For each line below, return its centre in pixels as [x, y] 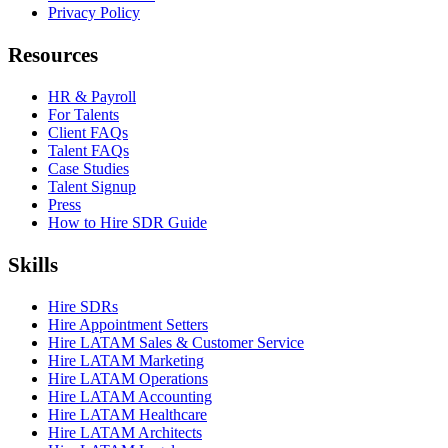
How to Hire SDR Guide [127, 222]
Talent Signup [92, 186]
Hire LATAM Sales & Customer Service [176, 342]
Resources [53, 55]
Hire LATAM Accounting [130, 396]
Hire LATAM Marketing [126, 360]
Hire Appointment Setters [128, 324]
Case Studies [88, 168]
